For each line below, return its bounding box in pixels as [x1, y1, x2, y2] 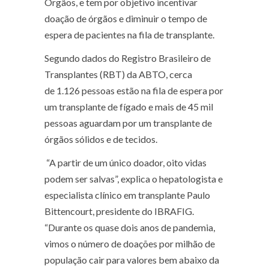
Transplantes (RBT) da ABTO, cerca [44, 68, 192, 80]
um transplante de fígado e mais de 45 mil [44, 101, 213, 112]
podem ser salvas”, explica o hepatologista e [44, 173, 223, 184]
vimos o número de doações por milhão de [44, 238, 215, 249]
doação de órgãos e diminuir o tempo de [44, 13, 207, 24]
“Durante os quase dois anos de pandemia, [44, 222, 215, 233]
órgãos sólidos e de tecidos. [44, 133, 157, 145]
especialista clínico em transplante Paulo [44, 189, 210, 201]
